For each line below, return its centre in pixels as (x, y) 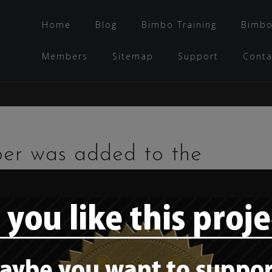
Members (65, 56)
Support (198, 56)
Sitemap (133, 56)
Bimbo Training (179, 25)
